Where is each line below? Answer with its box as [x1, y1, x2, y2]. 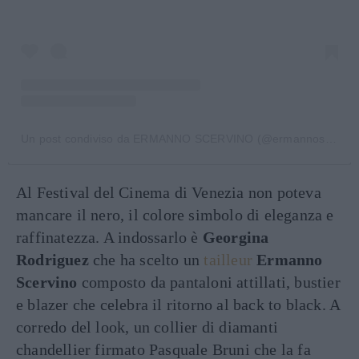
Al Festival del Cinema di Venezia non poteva [16, 184, 321, 202]
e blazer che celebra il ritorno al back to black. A [16, 296, 341, 314]
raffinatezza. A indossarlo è [16, 228, 203, 247]
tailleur [204, 251, 253, 269]
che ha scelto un [88, 251, 204, 269]
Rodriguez [16, 251, 89, 269]
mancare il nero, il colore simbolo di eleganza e [16, 206, 334, 224]
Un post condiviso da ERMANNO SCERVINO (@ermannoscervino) [325, 132, 337, 146]
